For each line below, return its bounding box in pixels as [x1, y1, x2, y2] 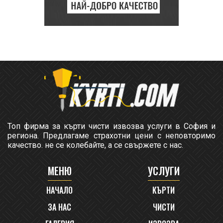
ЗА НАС [48, 201, 71, 213]
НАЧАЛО [46, 184, 73, 196]
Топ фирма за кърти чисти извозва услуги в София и [7, 121, 216, 131]
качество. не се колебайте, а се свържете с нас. [7, 140, 183, 150]
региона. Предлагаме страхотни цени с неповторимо [7, 130, 216, 140]
